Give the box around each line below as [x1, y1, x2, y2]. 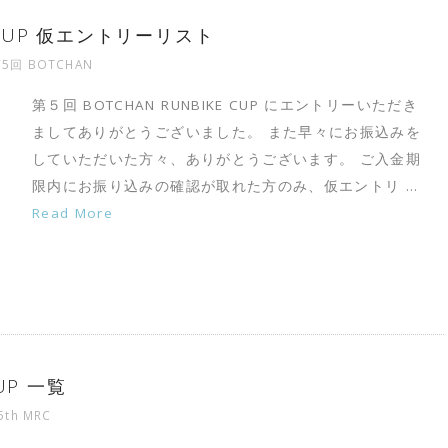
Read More [32, 203, 114, 222]
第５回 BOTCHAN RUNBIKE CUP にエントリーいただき [32, 95, 418, 114]
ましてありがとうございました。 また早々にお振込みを [32, 122, 422, 141]
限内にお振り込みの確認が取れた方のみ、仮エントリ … [32, 176, 419, 195]
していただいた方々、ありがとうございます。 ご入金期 [32, 149, 422, 168]
